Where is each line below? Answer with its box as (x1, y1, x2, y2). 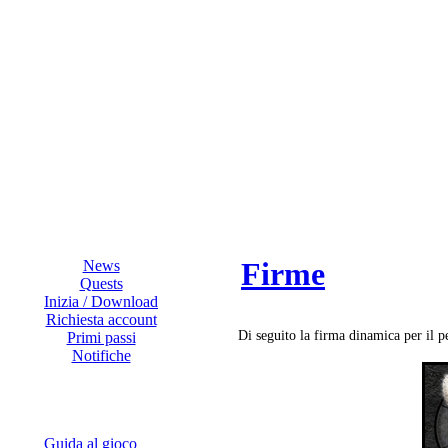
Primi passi (66, 329, 136, 346)
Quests (79, 275, 123, 292)
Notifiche (71, 347, 131, 364)
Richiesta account (45, 311, 157, 328)
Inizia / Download (44, 293, 158, 310)
